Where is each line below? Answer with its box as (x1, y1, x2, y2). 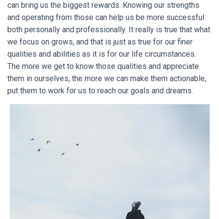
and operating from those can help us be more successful (7, 13, 204, 22)
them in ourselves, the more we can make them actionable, (7, 74, 206, 83)
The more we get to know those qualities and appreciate (7, 62, 199, 71)
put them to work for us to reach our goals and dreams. (7, 86, 195, 95)
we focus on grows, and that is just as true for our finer (7, 37, 193, 46)
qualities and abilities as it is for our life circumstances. (7, 49, 198, 59)
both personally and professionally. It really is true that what (7, 25, 210, 34)
